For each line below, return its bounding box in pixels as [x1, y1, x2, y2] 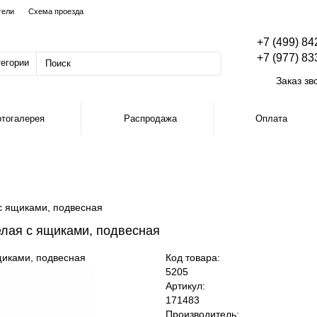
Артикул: [166, 280, 205, 292]
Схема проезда [28, 7, 83, 16]
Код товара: [166, 252, 220, 263]
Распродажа [123, 113, 177, 124]
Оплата [255, 113, 288, 124]
